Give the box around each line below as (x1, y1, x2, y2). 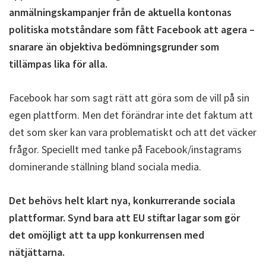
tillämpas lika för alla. (9, 57, 107, 71)
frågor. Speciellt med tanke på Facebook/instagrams (9, 142, 242, 156)
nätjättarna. (9, 245, 65, 259)
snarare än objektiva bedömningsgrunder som (9, 40, 219, 53)
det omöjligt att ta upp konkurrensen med (9, 228, 204, 242)
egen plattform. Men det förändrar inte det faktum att (9, 108, 253, 122)
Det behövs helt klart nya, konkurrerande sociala (9, 194, 235, 207)
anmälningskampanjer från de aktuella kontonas (9, 5, 232, 19)
